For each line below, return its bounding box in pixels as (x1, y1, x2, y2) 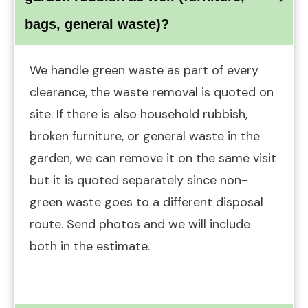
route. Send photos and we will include (30, 216, 250, 233)
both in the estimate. (30, 238, 150, 255)
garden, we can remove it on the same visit (30, 150, 276, 167)
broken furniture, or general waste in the (30, 128, 260, 145)
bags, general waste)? (25, 16, 169, 32)
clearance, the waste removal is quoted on (30, 84, 274, 101)
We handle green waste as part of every (30, 62, 258, 79)
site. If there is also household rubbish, (30, 106, 247, 123)
